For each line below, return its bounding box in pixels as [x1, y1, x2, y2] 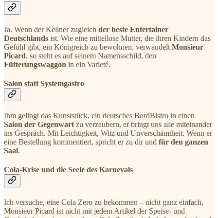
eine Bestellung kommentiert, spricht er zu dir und [4, 138, 159, 146]
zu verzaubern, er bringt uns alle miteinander [74, 120, 212, 129]
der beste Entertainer [98, 25, 168, 34]
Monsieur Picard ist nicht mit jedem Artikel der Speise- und [4, 206, 185, 215]
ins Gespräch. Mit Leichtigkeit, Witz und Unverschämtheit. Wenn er [4, 129, 212, 138]
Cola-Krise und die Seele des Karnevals [4, 165, 133, 174]
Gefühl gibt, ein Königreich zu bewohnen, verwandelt [4, 42, 170, 51]
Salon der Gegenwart [4, 120, 74, 129]
